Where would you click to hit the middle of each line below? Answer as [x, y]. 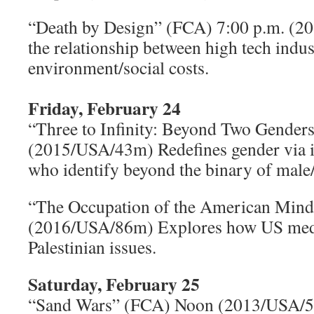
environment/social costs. [118, 67]
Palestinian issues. [92, 247]
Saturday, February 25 [114, 284]
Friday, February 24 [104, 108]
